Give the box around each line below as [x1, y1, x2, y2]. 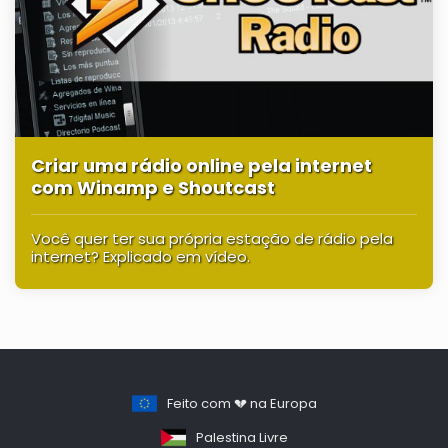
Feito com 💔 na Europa [166, 393, 317, 413]
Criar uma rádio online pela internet [31, 152, 372, 178]
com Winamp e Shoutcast [31, 174, 275, 200]
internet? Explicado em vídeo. [31, 245, 250, 267]
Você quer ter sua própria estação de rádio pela [31, 227, 393, 249]
